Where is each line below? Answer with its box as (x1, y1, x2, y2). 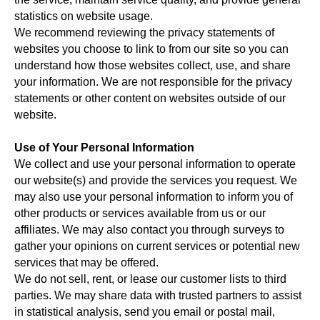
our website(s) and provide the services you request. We (14, 174, 297, 186)
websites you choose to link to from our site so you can (14, 43, 289, 55)
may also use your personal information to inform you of (14, 191, 293, 203)
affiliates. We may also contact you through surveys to (14, 224, 284, 236)
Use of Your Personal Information (14, 141, 194, 154)
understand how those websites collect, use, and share (14, 59, 291, 71)
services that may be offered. (14, 256, 159, 269)
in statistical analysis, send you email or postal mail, (14, 306, 275, 318)
